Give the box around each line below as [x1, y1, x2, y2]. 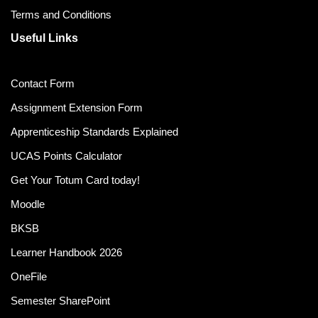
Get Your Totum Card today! [11, 174, 140, 186]
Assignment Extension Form [11, 102, 143, 114]
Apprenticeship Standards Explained [11, 126, 178, 138]
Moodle [11, 198, 45, 210]
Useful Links [11, 32, 78, 44]
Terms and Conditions [11, 9, 111, 21]
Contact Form [11, 77, 75, 89]
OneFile [11, 270, 47, 283]
